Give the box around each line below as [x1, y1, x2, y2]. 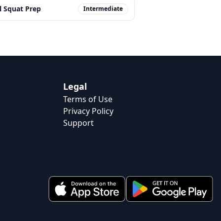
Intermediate [83, 4, 123, 13]
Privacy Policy [63, 106, 113, 116]
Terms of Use [63, 94, 112, 105]
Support [63, 117, 94, 128]
